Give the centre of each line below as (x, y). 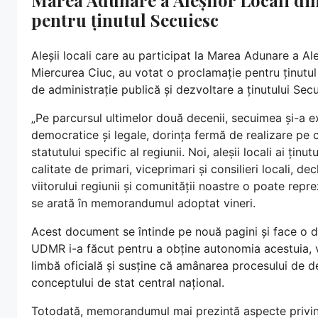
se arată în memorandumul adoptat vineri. (143, 203)
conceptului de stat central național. (128, 282)
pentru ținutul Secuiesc (125, 20)
